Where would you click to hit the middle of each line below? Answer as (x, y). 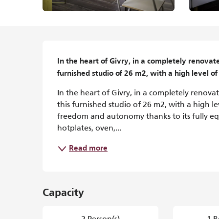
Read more (88, 149)
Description (88, 53)
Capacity (64, 193)
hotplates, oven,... (89, 128)
